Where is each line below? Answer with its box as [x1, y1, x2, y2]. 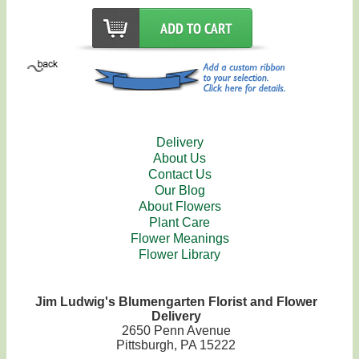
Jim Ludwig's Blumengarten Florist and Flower [34, 295, 317, 309]
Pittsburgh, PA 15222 [116, 338, 236, 352]
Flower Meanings [130, 232, 229, 245]
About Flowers [138, 200, 221, 213]
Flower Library [139, 248, 220, 261]
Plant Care [149, 216, 210, 229]
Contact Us [147, 167, 212, 181]
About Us [153, 151, 206, 165]
